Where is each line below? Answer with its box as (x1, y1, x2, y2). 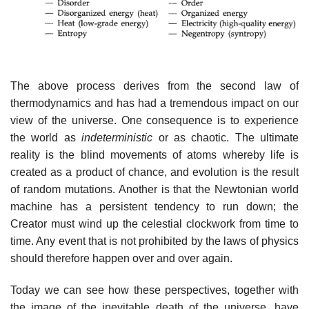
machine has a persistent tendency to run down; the (10, 201, 299, 213)
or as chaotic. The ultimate (158, 132, 299, 144)
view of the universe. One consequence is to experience (10, 114, 299, 127)
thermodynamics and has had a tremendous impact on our (10, 97, 299, 110)
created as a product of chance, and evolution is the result (10, 166, 299, 179)
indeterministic (81, 132, 159, 144)
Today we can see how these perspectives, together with (10, 284, 299, 297)
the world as (10, 132, 82, 144)
